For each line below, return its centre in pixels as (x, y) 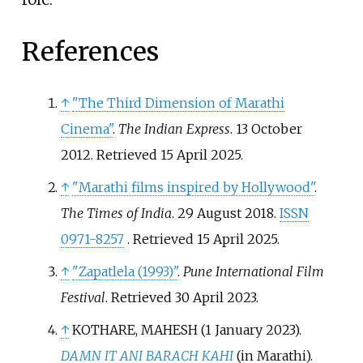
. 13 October (266, 128)
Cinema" (86, 128)
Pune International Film (253, 271)
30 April (199, 297)
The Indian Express (174, 128)
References (90, 52)
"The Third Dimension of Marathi (178, 102)
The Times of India (116, 213)
